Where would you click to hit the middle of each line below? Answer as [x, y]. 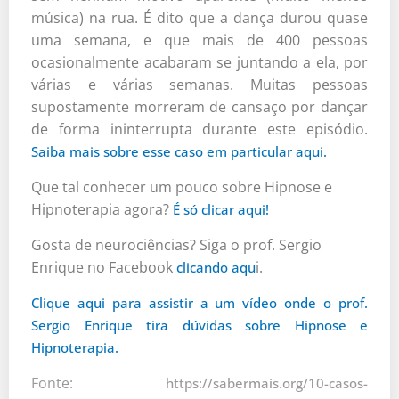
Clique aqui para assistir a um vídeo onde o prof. [199, 302]
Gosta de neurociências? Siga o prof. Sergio [176, 244]
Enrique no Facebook [104, 267]
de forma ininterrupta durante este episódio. [199, 129]
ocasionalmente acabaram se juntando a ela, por [199, 62]
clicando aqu [216, 267]
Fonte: [98, 383]
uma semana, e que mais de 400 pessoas [199, 40]
